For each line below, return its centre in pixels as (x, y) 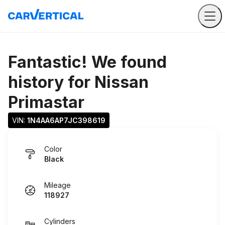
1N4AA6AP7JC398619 (66, 120)
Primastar (46, 102)
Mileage (58, 185)
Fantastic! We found (87, 62)
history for (51, 82)
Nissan (122, 82)
